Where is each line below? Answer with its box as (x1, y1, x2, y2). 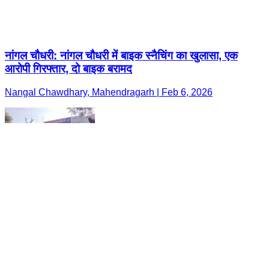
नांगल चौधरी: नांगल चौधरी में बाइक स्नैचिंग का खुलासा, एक (5, 49, 238, 62)
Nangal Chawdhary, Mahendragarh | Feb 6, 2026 (5, 87, 213, 98)
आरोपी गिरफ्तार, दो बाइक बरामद (5, 62, 132, 76)
